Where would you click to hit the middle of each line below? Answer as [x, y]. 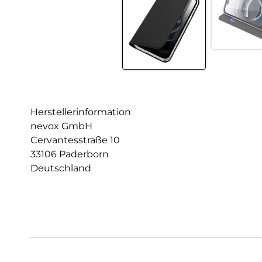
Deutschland [61, 168]
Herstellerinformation [81, 112]
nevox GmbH [61, 126]
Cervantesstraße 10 [75, 140]
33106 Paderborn [70, 154]
